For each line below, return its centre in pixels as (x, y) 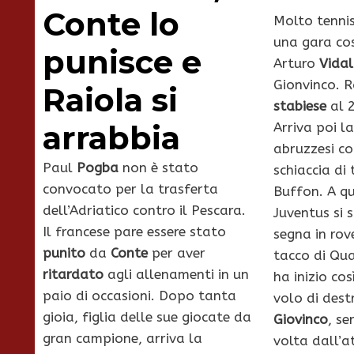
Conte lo (111, 24)
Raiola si (110, 100)
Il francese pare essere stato (134, 232)
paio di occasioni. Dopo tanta (139, 296)
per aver (177, 253)
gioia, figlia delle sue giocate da (147, 317)
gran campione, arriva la (122, 339)
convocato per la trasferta (130, 189)
